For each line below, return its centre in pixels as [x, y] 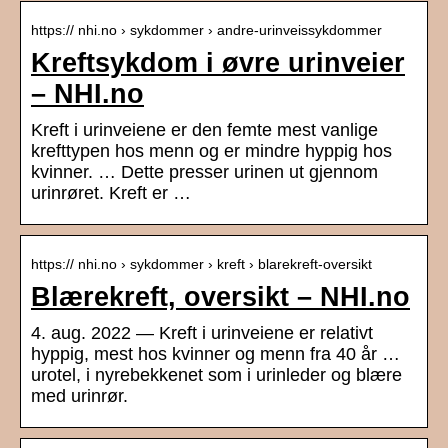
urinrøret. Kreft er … [111, 193]
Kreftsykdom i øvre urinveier [218, 63]
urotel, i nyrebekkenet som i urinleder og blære [216, 375]
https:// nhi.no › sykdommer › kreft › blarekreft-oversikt [201, 264]
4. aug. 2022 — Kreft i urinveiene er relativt [202, 333]
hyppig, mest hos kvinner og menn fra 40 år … [215, 354]
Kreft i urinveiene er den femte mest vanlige [204, 130]
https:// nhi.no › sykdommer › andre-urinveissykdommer [206, 30]
